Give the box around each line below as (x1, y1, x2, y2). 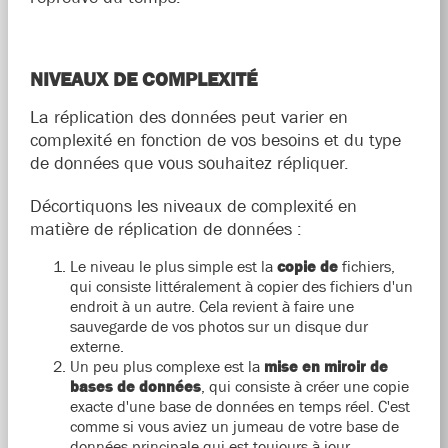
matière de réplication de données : (29, 219, 302, 240)
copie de (276, 257, 338, 276)
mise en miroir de (263, 357, 388, 376)
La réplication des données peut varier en (29, 107, 348, 128)
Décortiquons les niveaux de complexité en (29, 196, 357, 217)
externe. (69, 337, 124, 356)
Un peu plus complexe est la (69, 357, 264, 376)
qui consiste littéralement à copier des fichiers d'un (69, 277, 413, 296)
